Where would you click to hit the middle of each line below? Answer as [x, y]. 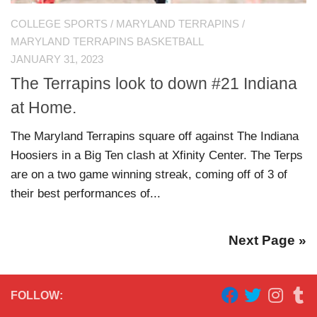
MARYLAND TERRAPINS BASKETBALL [107, 41]
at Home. [44, 107]
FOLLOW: [37, 295]
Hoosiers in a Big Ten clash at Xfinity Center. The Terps [157, 155]
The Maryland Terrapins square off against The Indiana [155, 136]
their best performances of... [86, 193]
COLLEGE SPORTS [59, 24]
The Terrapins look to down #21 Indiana [154, 83]
